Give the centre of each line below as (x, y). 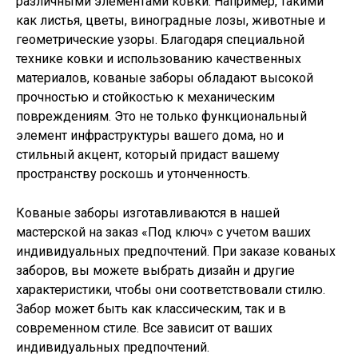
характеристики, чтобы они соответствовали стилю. (171, 290)
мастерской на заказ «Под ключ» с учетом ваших (163, 233)
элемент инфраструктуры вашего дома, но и (150, 135)
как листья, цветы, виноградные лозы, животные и (171, 20)
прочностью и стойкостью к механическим (145, 97)
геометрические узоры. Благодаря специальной (160, 39)
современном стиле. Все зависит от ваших (144, 328)
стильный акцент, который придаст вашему (148, 154)
